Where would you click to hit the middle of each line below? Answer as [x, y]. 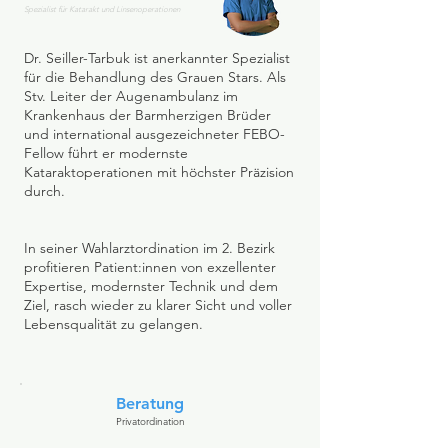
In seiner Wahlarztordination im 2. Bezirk [149, 248]
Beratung [150, 403]
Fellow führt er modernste [106, 153]
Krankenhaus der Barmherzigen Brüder [147, 115]
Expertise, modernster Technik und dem [151, 286]
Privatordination [150, 421]
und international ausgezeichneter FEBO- [154, 134]
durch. [44, 191]
